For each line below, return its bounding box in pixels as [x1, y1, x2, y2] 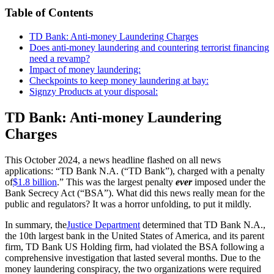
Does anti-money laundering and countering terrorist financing [29, 42, 269, 53]
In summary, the [5, 219, 67, 230]
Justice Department [67, 219, 140, 230]
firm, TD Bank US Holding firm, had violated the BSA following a [5, 241, 264, 252]
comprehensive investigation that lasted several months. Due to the [5, 252, 261, 263]
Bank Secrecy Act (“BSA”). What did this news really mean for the [5, 187, 265, 198]
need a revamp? [29, 53, 90, 64]
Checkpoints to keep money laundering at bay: [29, 75, 209, 86]
